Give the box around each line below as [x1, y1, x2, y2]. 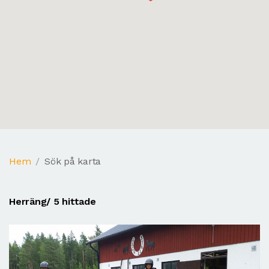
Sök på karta [44, 155, 101, 167]
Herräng [9, 195, 47, 207]
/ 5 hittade [46, 195, 96, 207]
